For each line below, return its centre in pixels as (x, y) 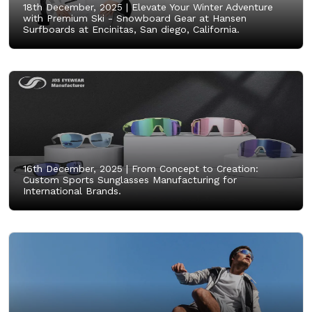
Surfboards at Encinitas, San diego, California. (131, 29)
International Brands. (72, 190)
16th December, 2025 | (76, 168)
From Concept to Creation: (193, 168)
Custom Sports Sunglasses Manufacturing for (130, 179)
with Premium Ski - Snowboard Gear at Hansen (135, 18)
